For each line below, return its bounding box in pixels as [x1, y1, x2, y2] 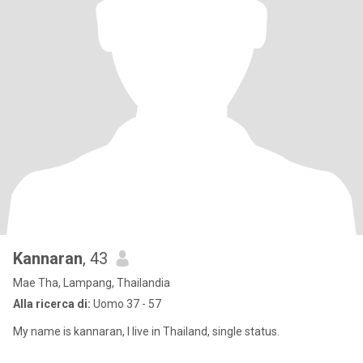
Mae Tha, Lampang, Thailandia [13, 276, 170, 289]
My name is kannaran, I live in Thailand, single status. [13, 325, 280, 338]
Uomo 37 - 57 [91, 297, 161, 310]
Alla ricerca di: [13, 297, 91, 310]
